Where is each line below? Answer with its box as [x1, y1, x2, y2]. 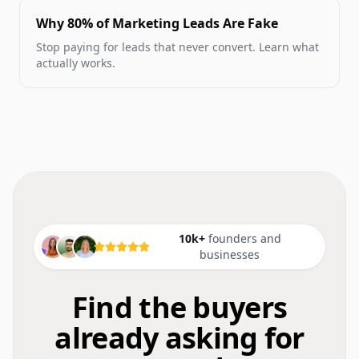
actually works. [36, 55, 115, 71]
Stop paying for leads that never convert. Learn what [36, 39, 319, 55]
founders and [204, 231, 281, 247]
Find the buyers [71, 288, 288, 328]
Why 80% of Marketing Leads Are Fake [36, 14, 278, 33]
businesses [200, 247, 260, 263]
